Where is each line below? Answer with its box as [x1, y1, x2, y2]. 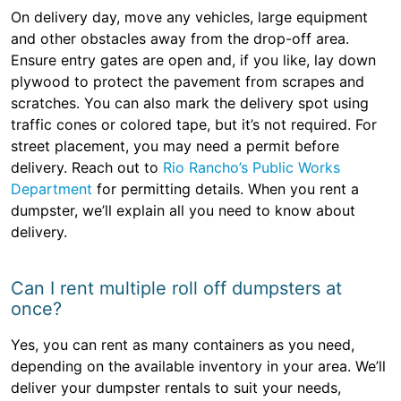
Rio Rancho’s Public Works [163, 158, 340, 177]
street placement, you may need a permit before [11, 137, 339, 156]
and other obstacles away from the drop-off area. [11, 30, 349, 48]
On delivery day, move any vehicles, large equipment [11, 8, 368, 27]
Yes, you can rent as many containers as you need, [11, 336, 354, 354]
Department [11, 180, 92, 199]
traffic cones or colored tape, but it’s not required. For [11, 115, 377, 134]
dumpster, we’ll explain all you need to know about [11, 201, 355, 220]
